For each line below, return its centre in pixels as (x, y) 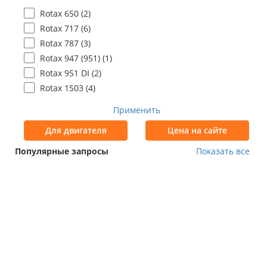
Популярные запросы (62, 151)
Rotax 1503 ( (64, 88)
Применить (136, 110)
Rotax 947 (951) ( (73, 58)
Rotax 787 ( (62, 43)
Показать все (227, 151)
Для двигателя (76, 130)
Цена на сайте (197, 130)
